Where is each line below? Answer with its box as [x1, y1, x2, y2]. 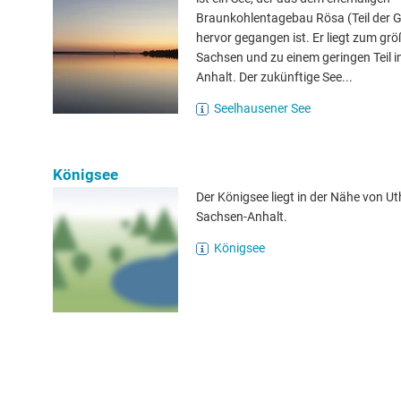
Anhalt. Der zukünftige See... [196, 70, 353, 84]
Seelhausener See [214, 101, 311, 115]
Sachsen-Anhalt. [196, 209, 287, 224]
